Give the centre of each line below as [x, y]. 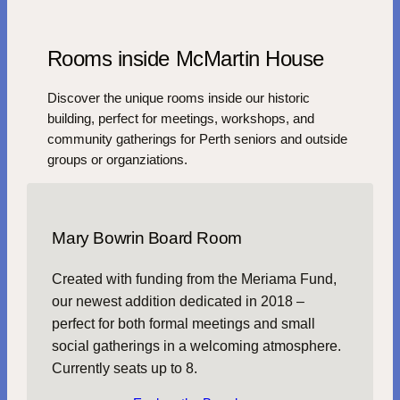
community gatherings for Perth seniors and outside [197, 139]
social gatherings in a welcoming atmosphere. [197, 346]
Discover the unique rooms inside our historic [178, 98]
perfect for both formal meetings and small [184, 323]
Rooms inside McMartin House [185, 58]
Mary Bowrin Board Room [147, 237]
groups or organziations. [117, 159]
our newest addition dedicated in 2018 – [179, 301]
